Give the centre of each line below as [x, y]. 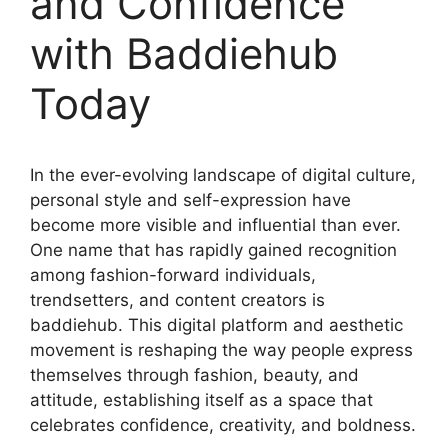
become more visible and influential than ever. [215, 225]
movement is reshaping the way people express [221, 350]
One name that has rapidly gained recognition [213, 250]
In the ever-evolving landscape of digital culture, [223, 175]
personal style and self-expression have [190, 200]
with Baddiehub [184, 54]
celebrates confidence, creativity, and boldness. [223, 425]
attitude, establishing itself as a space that [201, 400]
